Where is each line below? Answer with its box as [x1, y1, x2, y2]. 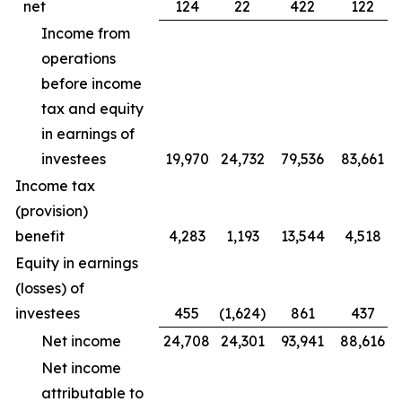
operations [41, 49, 116, 67]
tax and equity [41, 100, 144, 118]
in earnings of [41, 125, 135, 143]
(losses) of [15, 279, 84, 297]
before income [41, 74, 142, 92]
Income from [41, 24, 130, 42]
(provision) [15, 202, 88, 220]
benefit [15, 227, 93, 245]
